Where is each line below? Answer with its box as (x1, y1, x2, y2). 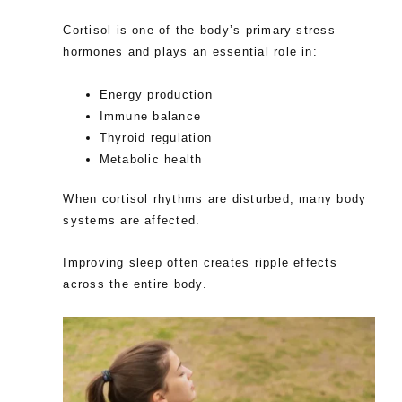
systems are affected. (63, 213, 201, 227)
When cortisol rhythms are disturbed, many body (63, 191, 367, 205)
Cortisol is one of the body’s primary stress (63, 23, 336, 38)
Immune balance (99, 109, 202, 123)
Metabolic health (99, 152, 203, 166)
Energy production (99, 87, 213, 101)
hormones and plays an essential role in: (63, 45, 318, 59)
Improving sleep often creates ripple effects (63, 256, 337, 270)
